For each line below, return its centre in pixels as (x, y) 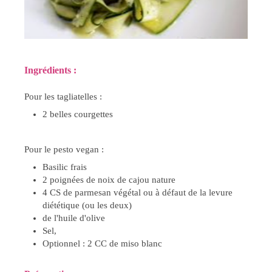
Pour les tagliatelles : (63, 96)
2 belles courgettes (78, 114)
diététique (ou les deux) (87, 205)
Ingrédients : (52, 70)
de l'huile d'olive (74, 218)
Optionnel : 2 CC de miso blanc (102, 243)
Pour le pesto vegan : (64, 149)
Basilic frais (65, 167)
